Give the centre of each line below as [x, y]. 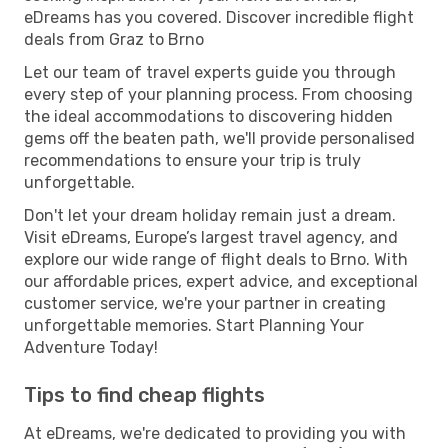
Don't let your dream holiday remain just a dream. [210, 215]
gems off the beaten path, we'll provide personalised [219, 138]
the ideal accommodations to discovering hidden [208, 116]
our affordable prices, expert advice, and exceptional [221, 281]
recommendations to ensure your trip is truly [192, 160]
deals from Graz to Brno [114, 39]
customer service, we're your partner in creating [205, 303]
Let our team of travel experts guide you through [210, 72]
